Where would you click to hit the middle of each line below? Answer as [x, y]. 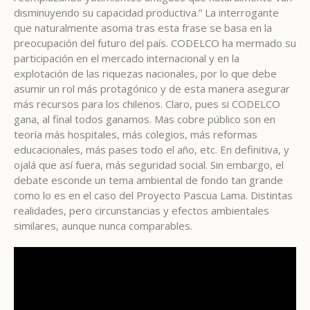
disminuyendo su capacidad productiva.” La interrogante [146, 12]
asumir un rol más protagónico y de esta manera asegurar [152, 88]
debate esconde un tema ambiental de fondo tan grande [148, 180]
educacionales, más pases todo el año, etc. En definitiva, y [152, 149]
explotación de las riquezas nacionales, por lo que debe [145, 73]
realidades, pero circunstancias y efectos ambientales [142, 210]
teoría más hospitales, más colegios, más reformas [136, 134]
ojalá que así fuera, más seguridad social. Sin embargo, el [149, 164]
